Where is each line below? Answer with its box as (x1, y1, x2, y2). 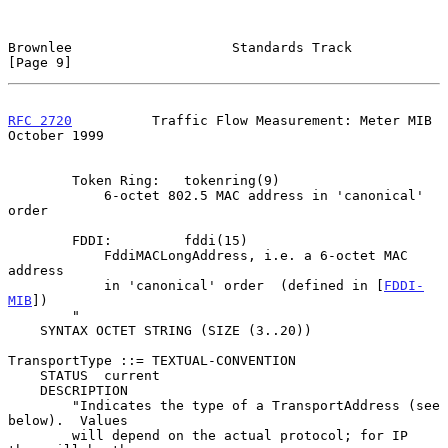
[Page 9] (8, 54, 72, 70)
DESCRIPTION (8, 382, 40, 398)
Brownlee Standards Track (8, 39, 352, 55)
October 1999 (8, 127, 104, 143)
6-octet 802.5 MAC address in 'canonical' (8, 187, 104, 203)
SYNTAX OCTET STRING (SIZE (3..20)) (8, 322, 40, 338)
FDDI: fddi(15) (8, 232, 72, 248)
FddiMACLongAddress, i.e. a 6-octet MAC (8, 247, 104, 263)
